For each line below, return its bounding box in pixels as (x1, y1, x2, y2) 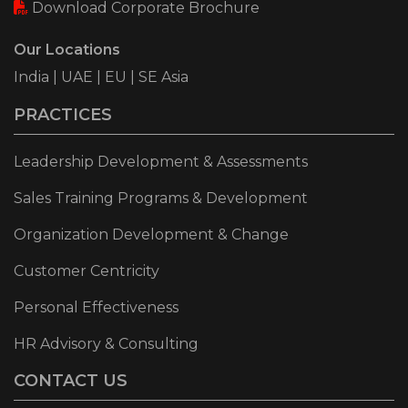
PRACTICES (14, 104, 112, 125)
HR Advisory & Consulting (14, 334, 199, 352)
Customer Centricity (14, 261, 159, 280)
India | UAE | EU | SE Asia (14, 67, 192, 86)
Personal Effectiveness (14, 298, 178, 316)
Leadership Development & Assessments (14, 152, 308, 170)
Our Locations (14, 40, 120, 58)
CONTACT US (14, 370, 127, 391)
